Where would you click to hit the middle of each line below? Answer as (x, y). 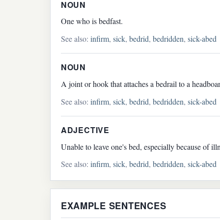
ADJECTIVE (85, 130)
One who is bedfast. (92, 21)
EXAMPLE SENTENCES (113, 206)
